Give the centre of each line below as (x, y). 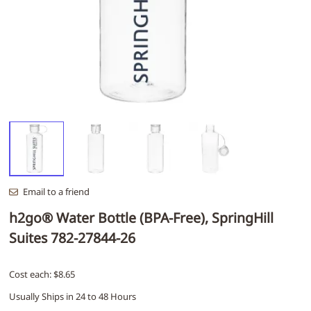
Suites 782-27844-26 (72, 237)
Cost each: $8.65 (42, 275)
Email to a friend (56, 191)
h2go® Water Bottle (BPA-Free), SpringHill (141, 217)
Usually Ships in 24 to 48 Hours (73, 297)
